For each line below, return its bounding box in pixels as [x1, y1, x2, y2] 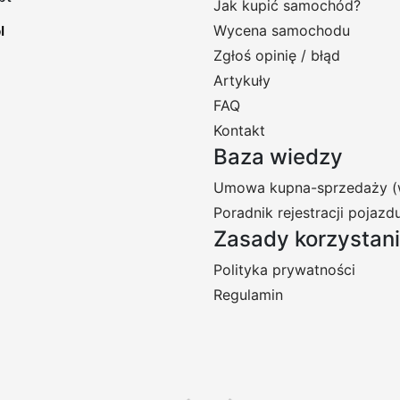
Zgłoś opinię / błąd [213, 46, 340, 64]
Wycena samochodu [213, 21, 350, 39]
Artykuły [213, 71, 271, 89]
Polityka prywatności [213, 261, 355, 279]
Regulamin [213, 286, 283, 304]
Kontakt [213, 121, 265, 139]
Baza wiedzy [213, 144, 343, 170]
